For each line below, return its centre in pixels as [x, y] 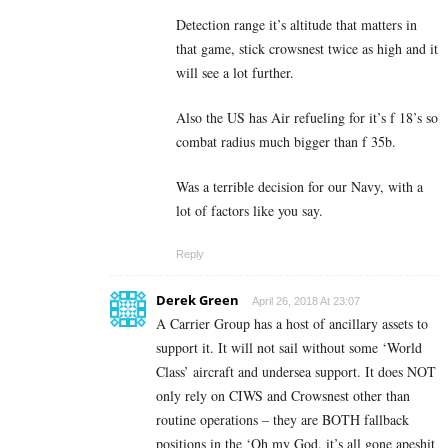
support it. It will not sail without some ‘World [289, 348]
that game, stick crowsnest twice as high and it [307, 49]
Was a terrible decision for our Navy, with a [299, 187]
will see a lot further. [235, 73]
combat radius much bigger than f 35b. [286, 142]
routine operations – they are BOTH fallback [282, 420]
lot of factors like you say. [249, 211]
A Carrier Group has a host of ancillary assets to [292, 324]
